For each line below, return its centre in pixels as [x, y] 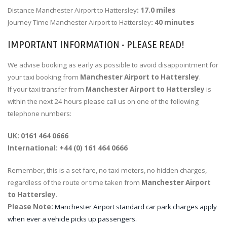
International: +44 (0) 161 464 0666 [68, 148]
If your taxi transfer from [47, 89]
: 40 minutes [173, 23]
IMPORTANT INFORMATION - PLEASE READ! [96, 44]
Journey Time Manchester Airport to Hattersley [79, 23]
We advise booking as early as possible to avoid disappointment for [113, 65]
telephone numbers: [40, 113]
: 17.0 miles [156, 10]
